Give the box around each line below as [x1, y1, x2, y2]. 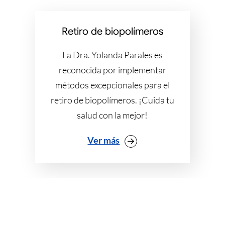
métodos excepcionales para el [55, 79, 170, 90]
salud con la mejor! [77, 109, 148, 121]
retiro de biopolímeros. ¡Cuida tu [50, 94, 174, 105]
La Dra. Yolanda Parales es [62, 49, 163, 60]
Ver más [87, 134, 120, 146]
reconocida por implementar [58, 64, 166, 75]
